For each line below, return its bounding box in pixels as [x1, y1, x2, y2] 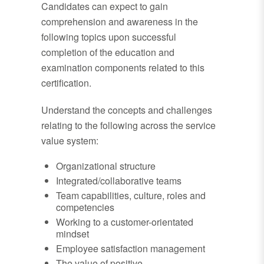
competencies [56, 200, 114, 214]
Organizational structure [56, 159, 156, 173]
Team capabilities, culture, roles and [56, 189, 206, 203]
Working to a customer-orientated [56, 215, 193, 229]
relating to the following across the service [41, 118, 216, 133]
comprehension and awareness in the [41, 15, 198, 29]
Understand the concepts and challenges [41, 103, 212, 117]
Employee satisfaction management [56, 242, 205, 256]
